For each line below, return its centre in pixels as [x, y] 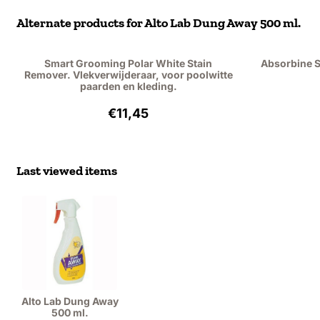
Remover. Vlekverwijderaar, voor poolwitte [128, 75]
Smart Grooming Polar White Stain [129, 63]
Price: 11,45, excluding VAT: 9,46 [204, 110]
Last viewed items [67, 171]
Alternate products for [81, 23]
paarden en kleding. [128, 86]
